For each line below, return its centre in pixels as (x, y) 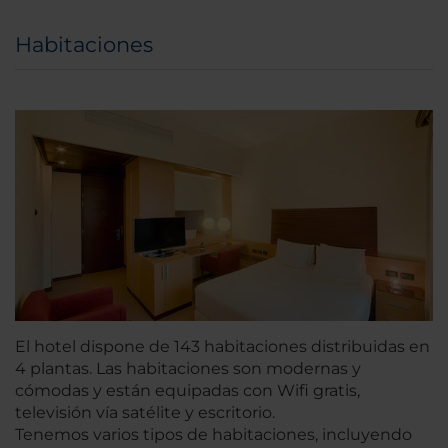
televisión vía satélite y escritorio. (145, 413)
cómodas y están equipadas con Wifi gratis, (187, 391)
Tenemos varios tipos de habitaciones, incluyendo (213, 435)
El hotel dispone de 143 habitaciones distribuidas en (222, 347)
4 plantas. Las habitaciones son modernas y (188, 369)
